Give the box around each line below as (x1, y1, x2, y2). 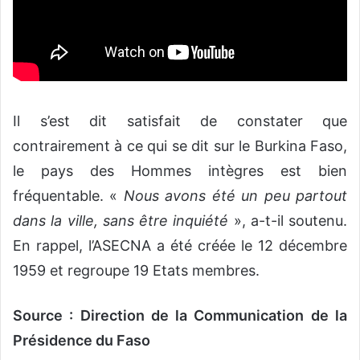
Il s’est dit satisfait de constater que (13, 112, 347, 129)
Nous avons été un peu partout (123, 186, 348, 204)
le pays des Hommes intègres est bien (13, 162, 347, 179)
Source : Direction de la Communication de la (13, 306, 347, 324)
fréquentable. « (13, 186, 124, 204)
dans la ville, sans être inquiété (13, 211, 234, 229)
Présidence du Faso (13, 331, 150, 349)
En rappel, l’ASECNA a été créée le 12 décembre (13, 236, 347, 254)
